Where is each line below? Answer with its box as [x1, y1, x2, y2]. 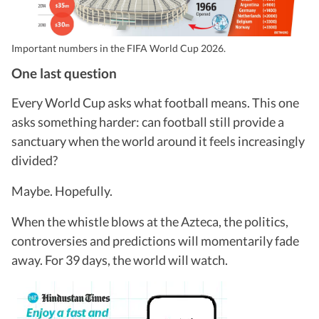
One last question [11, 65, 117, 81]
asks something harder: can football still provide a [11, 114, 284, 130]
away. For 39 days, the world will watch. [11, 252, 228, 268]
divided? [11, 152, 58, 168]
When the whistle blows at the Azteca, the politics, [11, 214, 288, 229]
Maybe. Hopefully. [11, 183, 113, 199]
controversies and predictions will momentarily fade [11, 233, 299, 249]
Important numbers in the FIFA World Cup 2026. [11, 42, 226, 54]
